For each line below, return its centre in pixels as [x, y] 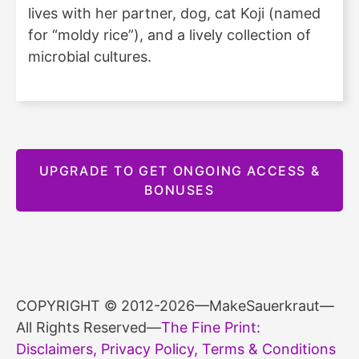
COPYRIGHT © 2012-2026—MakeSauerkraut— [175, 305]
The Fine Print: [211, 327]
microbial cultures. [90, 56]
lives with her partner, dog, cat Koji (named [174, 13]
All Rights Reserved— [89, 327]
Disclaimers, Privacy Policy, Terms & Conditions [176, 349]
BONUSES [179, 190]
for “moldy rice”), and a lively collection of [169, 34]
